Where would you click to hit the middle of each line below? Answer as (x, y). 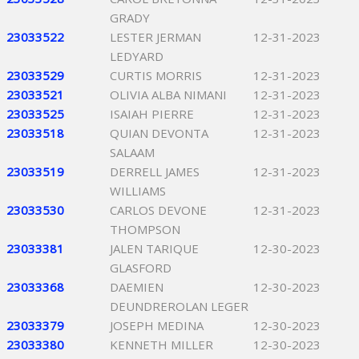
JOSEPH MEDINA (157, 325)
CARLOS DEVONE (158, 210)
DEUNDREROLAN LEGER (179, 306)
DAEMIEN (137, 287)
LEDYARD (137, 56)
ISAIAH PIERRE (152, 114)
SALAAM (132, 152)
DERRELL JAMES (155, 171)
